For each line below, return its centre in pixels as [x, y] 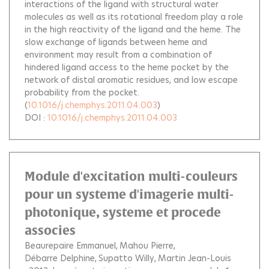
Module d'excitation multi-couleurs [131, 176]
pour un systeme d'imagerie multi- [129, 194]
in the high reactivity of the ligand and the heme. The [133, 29]
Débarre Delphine [60, 258]
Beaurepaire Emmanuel [70, 246]
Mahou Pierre [147, 246]
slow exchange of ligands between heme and [116, 42]
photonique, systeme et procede [123, 212]
